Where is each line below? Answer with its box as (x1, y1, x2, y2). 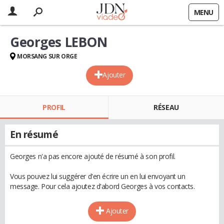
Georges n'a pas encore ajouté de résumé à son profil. (10, 151, 175, 161)
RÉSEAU (153, 102, 179, 112)
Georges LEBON (10, 33, 107, 51)
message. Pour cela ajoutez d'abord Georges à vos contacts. (10, 181, 195, 191)
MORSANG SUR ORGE (17, 52, 77, 60)
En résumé (10, 128, 58, 141)
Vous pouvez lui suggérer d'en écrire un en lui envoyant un (10, 171, 185, 181)
